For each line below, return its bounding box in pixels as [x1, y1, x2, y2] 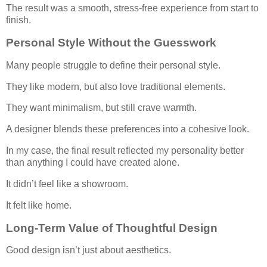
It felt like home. [6, 200, 72, 210]
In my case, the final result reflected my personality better [6, 145, 244, 156]
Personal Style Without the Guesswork [6, 36, 216, 49]
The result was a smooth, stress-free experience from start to [6, 3, 259, 14]
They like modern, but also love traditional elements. [6, 81, 225, 92]
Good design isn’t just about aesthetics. [6, 245, 171, 256]
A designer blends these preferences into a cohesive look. [6, 124, 249, 135]
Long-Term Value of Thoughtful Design [6, 221, 218, 234]
